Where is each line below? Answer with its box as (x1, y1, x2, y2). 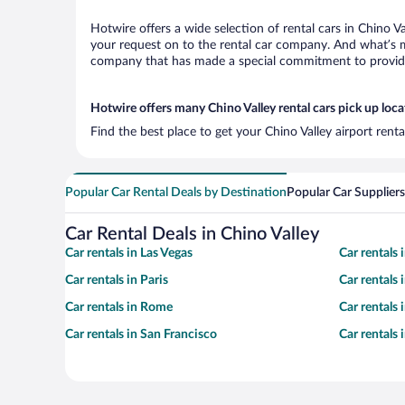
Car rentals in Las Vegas (65, 247, 193, 259)
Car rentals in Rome (65, 301, 173, 314)
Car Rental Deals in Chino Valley (65, 225, 319, 243)
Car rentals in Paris (65, 274, 168, 287)
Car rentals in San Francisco (65, 328, 217, 341)
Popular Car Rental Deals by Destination (65, 186, 287, 199)
